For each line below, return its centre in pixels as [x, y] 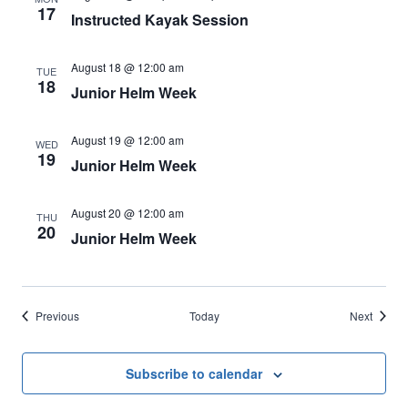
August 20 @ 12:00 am [127, 213]
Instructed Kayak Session [160, 20]
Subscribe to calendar [194, 373]
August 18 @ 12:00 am [127, 67]
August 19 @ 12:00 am [127, 140]
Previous [57, 316]
